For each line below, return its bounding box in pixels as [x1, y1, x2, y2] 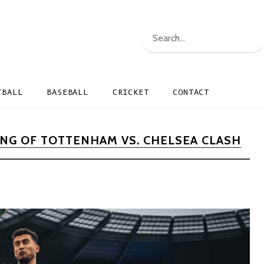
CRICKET [112, 88, 149, 97]
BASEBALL [47, 88, 88, 97]
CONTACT [173, 88, 210, 97]
